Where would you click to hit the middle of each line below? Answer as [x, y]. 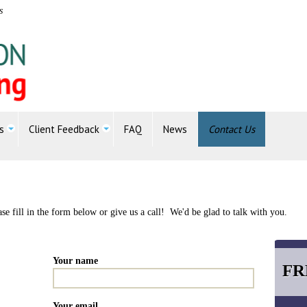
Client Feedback [64, 129]
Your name [76, 261]
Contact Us [232, 129]
